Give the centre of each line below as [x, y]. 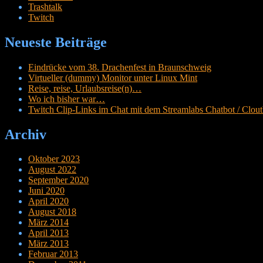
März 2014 [48, 222]
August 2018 [52, 212]
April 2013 [48, 233]
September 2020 [58, 180]
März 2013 [48, 244]
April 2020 [48, 201]
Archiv [26, 134]
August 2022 [52, 170]
